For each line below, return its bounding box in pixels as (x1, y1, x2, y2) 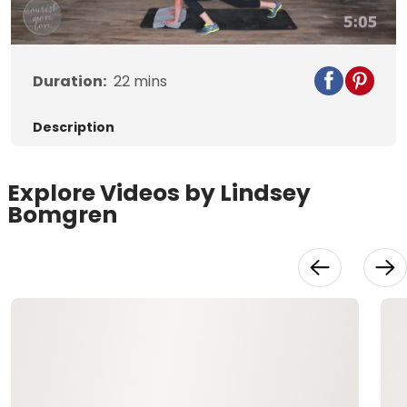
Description (33, 118, 114, 137)
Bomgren (7, 199, 117, 232)
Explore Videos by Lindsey (7, 177, 311, 210)
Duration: (33, 71, 106, 93)
